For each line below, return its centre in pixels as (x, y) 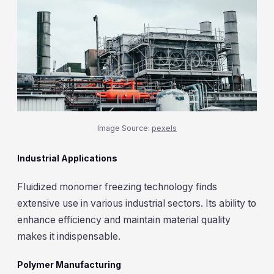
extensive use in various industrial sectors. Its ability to (137, 203)
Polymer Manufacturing (69, 265)
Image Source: (124, 128)
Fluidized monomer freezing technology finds (117, 187)
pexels (164, 128)
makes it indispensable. (69, 236)
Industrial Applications (67, 158)
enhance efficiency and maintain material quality (124, 220)
